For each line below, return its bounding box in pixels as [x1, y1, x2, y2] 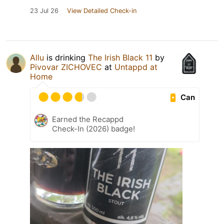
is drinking [44, 52, 88, 63]
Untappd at [114, 62, 157, 72]
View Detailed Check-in [67, 7, 136, 15]
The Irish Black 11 [88, 52, 152, 63]
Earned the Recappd [52, 114, 123, 124]
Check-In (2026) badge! [52, 124, 135, 134]
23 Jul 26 [30, 7, 58, 15]
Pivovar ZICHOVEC [30, 62, 102, 72]
